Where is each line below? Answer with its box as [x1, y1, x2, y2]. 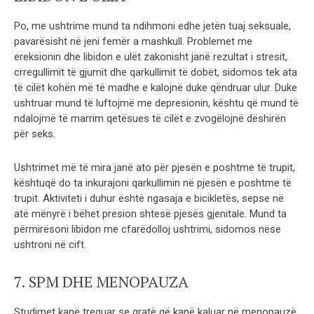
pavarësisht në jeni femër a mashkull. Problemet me [14, 34, 252, 48]
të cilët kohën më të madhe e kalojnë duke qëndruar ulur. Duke [14, 81, 297, 94]
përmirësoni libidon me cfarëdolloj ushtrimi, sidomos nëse [14, 222, 281, 235]
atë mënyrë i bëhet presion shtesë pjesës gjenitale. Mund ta [14, 207, 287, 220]
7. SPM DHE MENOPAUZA [14, 271, 189, 292]
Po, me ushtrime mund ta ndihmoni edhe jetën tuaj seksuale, [14, 19, 291, 32]
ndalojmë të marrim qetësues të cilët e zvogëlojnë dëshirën [14, 111, 286, 125]
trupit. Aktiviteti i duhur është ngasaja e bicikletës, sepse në [14, 191, 284, 205]
